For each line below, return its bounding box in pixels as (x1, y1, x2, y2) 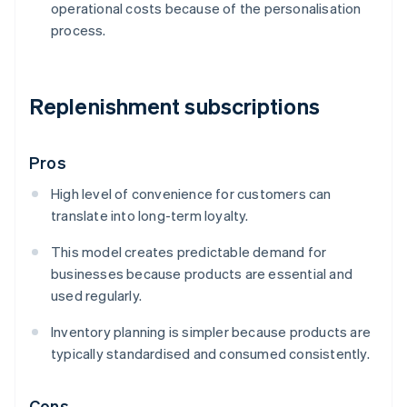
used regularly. (51, 286, 142, 305)
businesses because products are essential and (51, 264, 353, 283)
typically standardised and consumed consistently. (51, 344, 370, 363)
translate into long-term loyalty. (51, 206, 249, 225)
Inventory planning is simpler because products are (51, 323, 372, 342)
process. (51, 21, 106, 40)
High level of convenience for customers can (51, 184, 332, 203)
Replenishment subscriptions (29, 92, 320, 121)
